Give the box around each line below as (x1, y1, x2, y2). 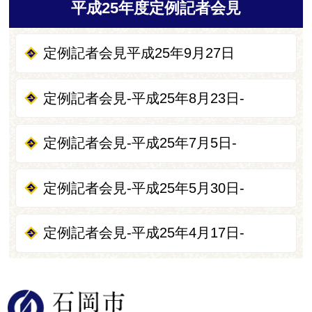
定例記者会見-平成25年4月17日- (43, 225, 245, 241)
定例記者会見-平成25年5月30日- (43, 180, 245, 196)
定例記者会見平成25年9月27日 (43, 45, 235, 61)
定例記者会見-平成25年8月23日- (43, 90, 245, 106)
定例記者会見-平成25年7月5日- (43, 135, 237, 151)
